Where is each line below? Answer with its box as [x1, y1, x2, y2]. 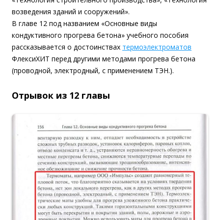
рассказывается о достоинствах [12, 42, 122, 52]
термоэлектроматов [122, 42, 192, 52]
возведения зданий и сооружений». [12, 7, 130, 17]
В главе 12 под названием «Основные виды [12, 19, 157, 28]
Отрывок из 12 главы [12, 89, 110, 102]
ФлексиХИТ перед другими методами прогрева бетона [12, 54, 195, 64]
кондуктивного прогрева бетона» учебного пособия [12, 30, 189, 40]
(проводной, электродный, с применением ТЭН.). [12, 66, 174, 76]
